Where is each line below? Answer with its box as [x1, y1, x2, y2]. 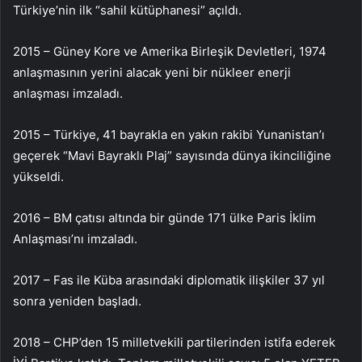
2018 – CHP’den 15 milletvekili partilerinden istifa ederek [13, 334, 335, 350]
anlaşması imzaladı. [13, 85, 123, 101]
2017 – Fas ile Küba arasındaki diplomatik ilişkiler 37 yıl [13, 271, 325, 288]
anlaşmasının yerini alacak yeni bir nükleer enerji [13, 64, 291, 80]
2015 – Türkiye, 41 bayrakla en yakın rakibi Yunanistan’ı [13, 126, 325, 142]
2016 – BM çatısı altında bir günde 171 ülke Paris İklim [13, 209, 316, 225]
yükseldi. [13, 168, 64, 184]
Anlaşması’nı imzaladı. [13, 230, 137, 246]
